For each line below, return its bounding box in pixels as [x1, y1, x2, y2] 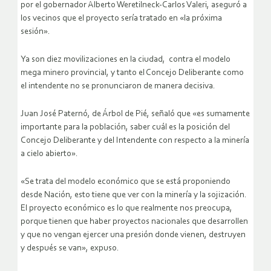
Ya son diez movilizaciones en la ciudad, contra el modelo [21, 55, 230, 65]
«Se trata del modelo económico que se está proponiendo [21, 177, 230, 187]
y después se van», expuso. [21, 244, 119, 253]
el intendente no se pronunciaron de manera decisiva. [21, 82, 215, 91]
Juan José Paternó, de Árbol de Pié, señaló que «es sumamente [21, 109, 250, 119]
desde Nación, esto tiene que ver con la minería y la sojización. [21, 191, 247, 200]
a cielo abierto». [21, 149, 78, 159]
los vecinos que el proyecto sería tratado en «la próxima [21, 14, 222, 24]
